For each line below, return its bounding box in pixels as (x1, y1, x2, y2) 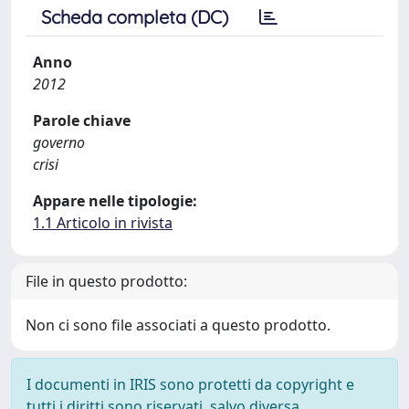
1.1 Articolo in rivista (33, 213, 173, 233)
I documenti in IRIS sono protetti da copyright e (26, 374, 354, 394)
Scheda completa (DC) (41, 5, 228, 28)
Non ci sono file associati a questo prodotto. (26, 315, 330, 335)
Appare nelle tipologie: (33, 191, 197, 211)
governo (33, 132, 85, 152)
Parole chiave (33, 110, 131, 131)
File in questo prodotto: (26, 271, 187, 291)
